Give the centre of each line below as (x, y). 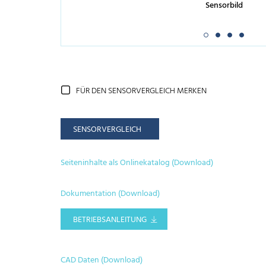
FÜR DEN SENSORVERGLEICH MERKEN (141, 91)
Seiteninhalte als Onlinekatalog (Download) (137, 163)
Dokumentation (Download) (110, 194)
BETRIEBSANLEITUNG (110, 220)
